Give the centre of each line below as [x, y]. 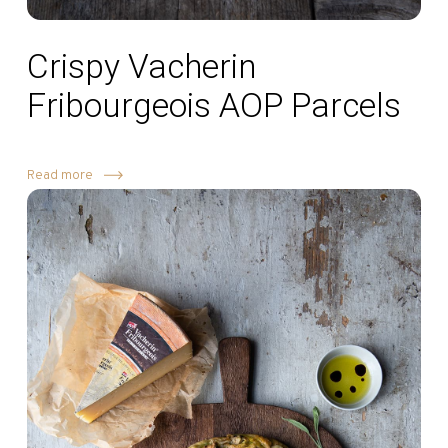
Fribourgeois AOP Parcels [213, 105]
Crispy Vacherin [141, 66]
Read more [59, 176]
